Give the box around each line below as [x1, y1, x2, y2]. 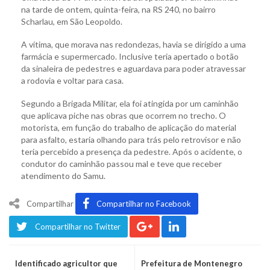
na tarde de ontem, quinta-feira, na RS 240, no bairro [21, 4, 216, 15]
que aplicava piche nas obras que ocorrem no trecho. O [21, 110, 226, 121]
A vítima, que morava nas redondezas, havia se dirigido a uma [21, 39, 246, 50]
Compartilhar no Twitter [35, 222, 121, 232]
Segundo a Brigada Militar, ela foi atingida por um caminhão [21, 98, 239, 109]
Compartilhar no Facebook [96, 199, 191, 209]
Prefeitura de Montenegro [141, 259, 242, 269]
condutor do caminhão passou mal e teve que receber [21, 159, 222, 169]
